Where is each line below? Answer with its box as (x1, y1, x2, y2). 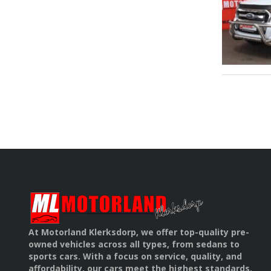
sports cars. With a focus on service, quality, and (28, 250, 242, 263)
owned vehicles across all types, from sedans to (28, 238, 240, 250)
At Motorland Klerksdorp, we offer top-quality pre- (28, 226, 249, 238)
